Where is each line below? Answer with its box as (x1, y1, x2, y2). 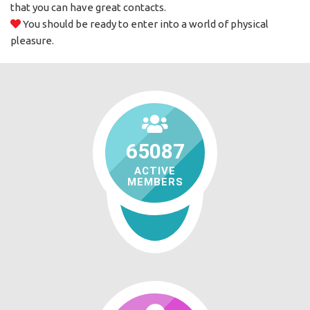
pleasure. (10, 35, 54, 46)
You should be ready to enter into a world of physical (21, 18, 268, 30)
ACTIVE (134, 165, 176, 177)
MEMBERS (127, 176, 183, 188)
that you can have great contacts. (10, 1, 166, 13)
